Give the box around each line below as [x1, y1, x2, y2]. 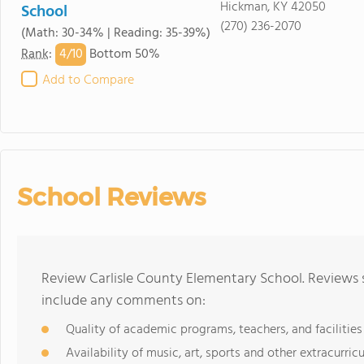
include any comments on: [41, 289, 206, 313]
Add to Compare [42, 70, 134, 91]
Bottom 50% [86, 44, 160, 66]
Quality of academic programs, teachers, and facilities [66, 319, 362, 340]
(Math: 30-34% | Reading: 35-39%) [21, 23, 210, 44]
